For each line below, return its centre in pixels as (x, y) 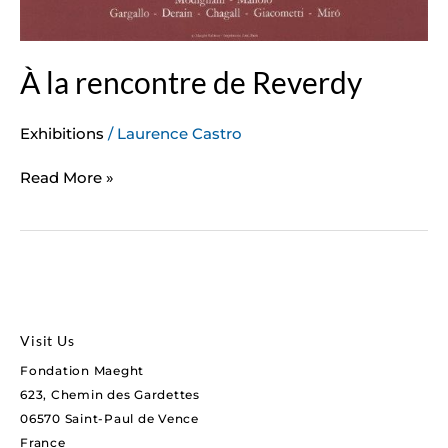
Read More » (67, 177)
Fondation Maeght (82, 370)
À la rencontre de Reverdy (191, 82)
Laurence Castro (179, 133)
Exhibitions (62, 133)
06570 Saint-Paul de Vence (109, 418)
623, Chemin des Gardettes (110, 394)
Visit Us (47, 340)
